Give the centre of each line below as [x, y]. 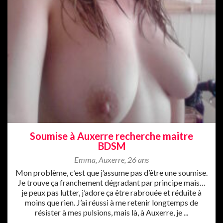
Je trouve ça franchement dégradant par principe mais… [111, 182]
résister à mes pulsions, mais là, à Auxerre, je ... [111, 212]
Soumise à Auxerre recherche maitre [111, 136]
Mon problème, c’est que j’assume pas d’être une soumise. [111, 172]
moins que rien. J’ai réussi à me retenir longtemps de [111, 202]
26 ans [138, 159]
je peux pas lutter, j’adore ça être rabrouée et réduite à [111, 192]
